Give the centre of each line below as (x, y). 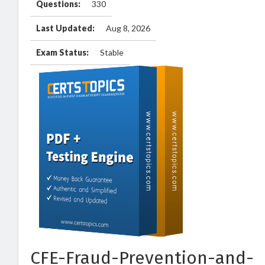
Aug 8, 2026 (128, 28)
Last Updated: (65, 28)
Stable (112, 52)
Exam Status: (62, 52)
